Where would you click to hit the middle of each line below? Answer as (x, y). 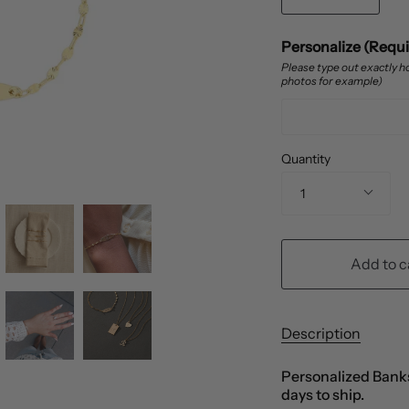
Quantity (305, 158)
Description (320, 333)
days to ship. (324, 394)
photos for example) (331, 80)
